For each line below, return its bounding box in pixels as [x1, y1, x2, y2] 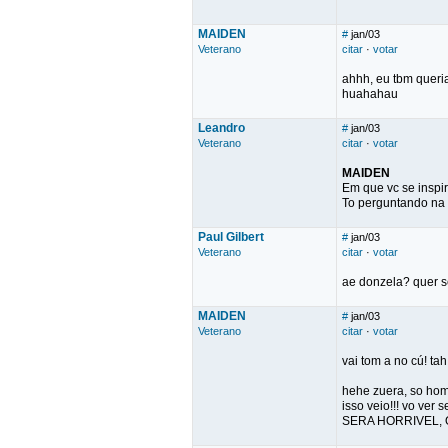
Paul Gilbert [198, 230, 264, 244]
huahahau [342, 87, 398, 101]
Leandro [198, 121, 245, 135]
